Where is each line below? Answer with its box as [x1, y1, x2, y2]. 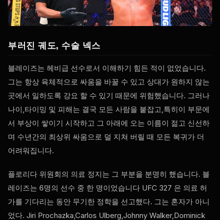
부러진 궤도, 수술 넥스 [8, 38, 101, 52]
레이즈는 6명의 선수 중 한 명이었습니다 [8, 183, 142, 193]
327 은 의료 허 [157, 183, 207, 193]
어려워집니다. [8, 146, 54, 156]
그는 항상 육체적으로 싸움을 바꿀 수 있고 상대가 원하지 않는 [8, 77, 210, 87]
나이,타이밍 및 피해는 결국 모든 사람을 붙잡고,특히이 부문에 [8, 105, 210, 114]
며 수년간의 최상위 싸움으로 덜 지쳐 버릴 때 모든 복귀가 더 [8, 132, 204, 142]
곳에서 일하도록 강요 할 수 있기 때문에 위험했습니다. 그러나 [8, 91, 210, 101]
